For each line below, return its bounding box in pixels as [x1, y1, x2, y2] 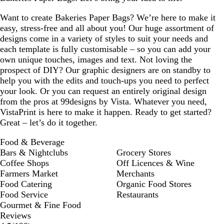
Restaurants [116, 189, 158, 199]
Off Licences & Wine [116, 157, 194, 168]
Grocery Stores [116, 147, 171, 157]
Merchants [116, 168, 154, 178]
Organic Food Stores [116, 178, 191, 189]
